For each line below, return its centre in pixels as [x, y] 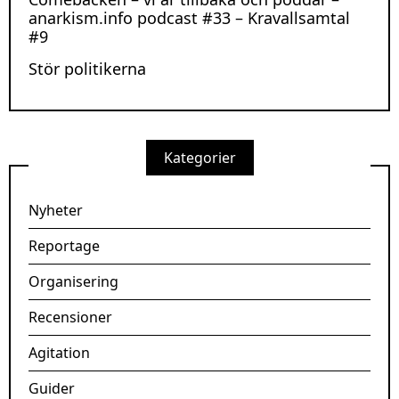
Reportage [64, 245]
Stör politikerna [87, 68]
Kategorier [199, 157]
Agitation [59, 352]
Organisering [73, 281]
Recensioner [70, 317]
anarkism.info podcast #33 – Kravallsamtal [189, 17]
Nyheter [56, 210]
